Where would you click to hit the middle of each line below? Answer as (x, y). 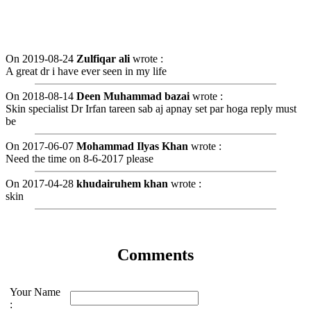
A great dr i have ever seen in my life (86, 71)
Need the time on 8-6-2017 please (79, 158)
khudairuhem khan (122, 183)
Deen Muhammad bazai (133, 96)
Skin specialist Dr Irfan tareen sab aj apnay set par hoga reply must (151, 108)
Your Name (35, 292)
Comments (155, 254)
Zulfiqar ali (103, 58)
